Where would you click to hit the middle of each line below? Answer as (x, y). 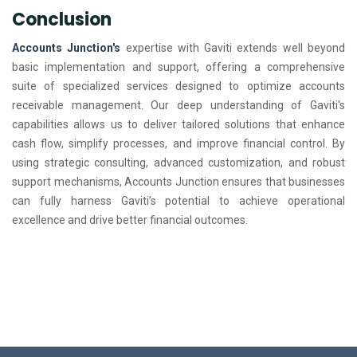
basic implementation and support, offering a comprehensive (178, 67)
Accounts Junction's (67, 47)
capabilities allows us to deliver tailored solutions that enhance (178, 124)
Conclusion (62, 19)
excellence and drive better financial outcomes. (130, 220)
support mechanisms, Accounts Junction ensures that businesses (178, 181)
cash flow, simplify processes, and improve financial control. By (178, 143)
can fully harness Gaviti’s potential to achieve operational (178, 200)
